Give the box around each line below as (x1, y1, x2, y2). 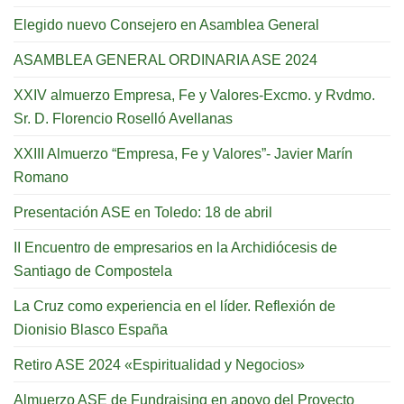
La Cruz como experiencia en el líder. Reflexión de (14, 297, 335, 314)
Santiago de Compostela (14, 262, 172, 279)
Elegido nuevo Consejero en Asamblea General (14, 15, 319, 32)
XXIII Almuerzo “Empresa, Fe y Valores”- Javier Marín (14, 144, 353, 161)
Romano (14, 168, 69, 185)
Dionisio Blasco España (14, 320, 168, 337)
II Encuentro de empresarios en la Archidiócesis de (14, 238, 337, 255)
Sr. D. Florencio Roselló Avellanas (14, 109, 233, 126)
